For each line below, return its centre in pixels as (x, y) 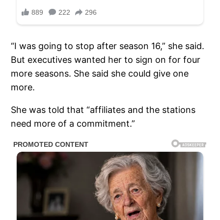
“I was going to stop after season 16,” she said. (108, 46)
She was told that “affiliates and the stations (103, 110)
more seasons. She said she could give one (100, 74)
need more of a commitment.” (73, 124)
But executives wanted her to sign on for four (106, 60)
